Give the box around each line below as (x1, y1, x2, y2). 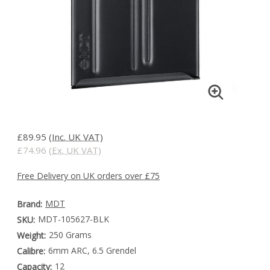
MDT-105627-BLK (37, 213, 109, 225)
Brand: (17, 198, 42, 210)
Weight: (17, 230, 46, 242)
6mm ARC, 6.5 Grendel (48, 245, 136, 257)
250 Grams (48, 229, 92, 241)
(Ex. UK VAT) (49, 144, 101, 157)
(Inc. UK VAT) (49, 131, 103, 143)
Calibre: (17, 245, 45, 257)
